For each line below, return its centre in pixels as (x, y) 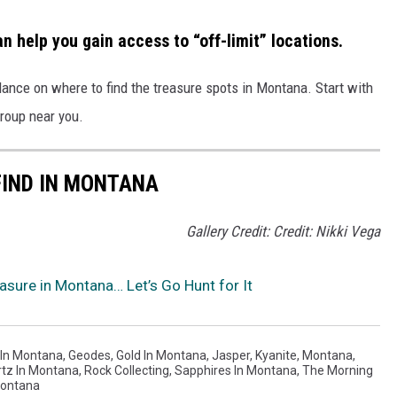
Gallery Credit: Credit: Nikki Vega (283, 231)
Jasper (231, 355)
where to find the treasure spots (143, 88)
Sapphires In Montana (236, 370)
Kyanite (276, 355)
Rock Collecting (127, 370)
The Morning (338, 370)
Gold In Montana (161, 355)
